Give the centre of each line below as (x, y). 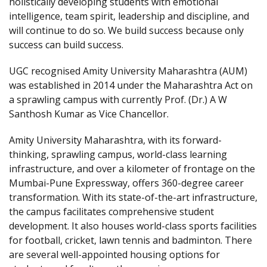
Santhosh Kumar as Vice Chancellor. (89, 114)
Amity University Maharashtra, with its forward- (115, 140)
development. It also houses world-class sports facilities (133, 226)
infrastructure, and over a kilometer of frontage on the (132, 169)
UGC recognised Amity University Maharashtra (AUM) (128, 71)
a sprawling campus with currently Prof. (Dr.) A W (118, 100)
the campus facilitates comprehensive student (111, 212)
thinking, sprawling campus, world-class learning (118, 154)
